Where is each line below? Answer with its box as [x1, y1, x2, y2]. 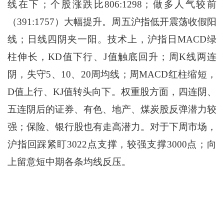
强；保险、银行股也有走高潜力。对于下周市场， [7, 121, 217, 132]
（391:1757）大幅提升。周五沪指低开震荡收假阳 [7, 16, 217, 27]
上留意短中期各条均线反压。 [7, 156, 131, 167]
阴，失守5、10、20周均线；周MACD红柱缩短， [7, 69, 217, 80]
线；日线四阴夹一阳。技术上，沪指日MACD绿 [7, 34, 217, 45]
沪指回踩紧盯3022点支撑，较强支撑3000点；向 [7, 139, 217, 150]
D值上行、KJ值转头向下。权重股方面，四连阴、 [7, 86, 217, 97]
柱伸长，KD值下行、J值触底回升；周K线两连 [7, 51, 217, 62]
